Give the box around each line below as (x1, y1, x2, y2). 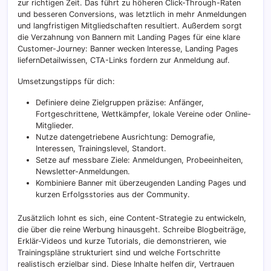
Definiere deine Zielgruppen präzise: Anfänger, (36, 98, 204, 108)
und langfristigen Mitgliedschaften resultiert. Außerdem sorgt (18, 21, 242, 31)
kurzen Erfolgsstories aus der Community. (36, 190, 190, 200)
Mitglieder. (36, 121, 74, 131)
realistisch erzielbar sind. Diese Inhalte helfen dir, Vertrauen (18, 260, 234, 269)
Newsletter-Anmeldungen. (36, 167, 130, 177)
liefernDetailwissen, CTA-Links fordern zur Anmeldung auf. (18, 56, 230, 65)
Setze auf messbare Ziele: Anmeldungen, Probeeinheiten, (36, 155, 243, 165)
